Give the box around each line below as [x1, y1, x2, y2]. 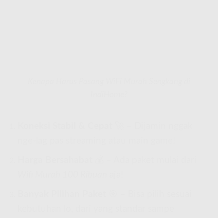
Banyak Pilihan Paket [17, 189, 106, 199]
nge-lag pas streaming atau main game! [17, 136, 175, 146]
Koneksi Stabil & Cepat [17, 122, 112, 131]
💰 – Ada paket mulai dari [92, 156, 197, 165]
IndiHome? [91, 90, 127, 99]
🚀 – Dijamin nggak [112, 122, 193, 131]
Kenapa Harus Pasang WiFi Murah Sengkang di [28, 77, 190, 86]
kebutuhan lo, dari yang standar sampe [17, 204, 174, 214]
